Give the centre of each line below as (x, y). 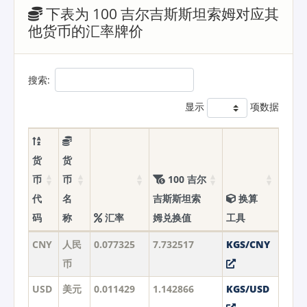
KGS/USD (247, 288)
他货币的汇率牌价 (86, 31)
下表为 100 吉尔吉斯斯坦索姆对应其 (161, 14)
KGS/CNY (248, 244)
